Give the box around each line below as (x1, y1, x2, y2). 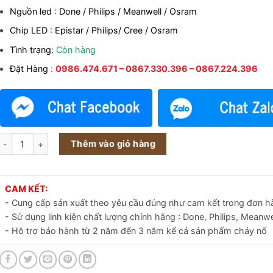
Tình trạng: (10, 44, 57, 55)
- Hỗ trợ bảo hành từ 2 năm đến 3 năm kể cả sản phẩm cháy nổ (5, 225, 268, 236)
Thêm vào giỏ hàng (70, 138, 156, 149)
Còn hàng (56, 44, 96, 55)
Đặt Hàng (10, 63, 49, 74)
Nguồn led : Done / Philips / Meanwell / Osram (10, 5, 197, 16)
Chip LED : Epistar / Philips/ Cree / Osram (10, 25, 179, 36)
